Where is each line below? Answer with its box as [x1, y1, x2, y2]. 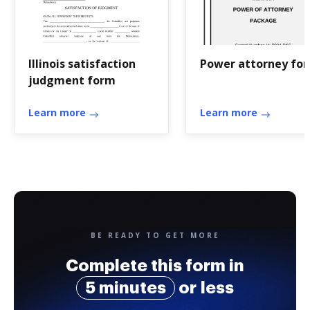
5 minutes [85, 280, 166, 296]
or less [175, 280, 234, 296]
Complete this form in [66, 257, 244, 274]
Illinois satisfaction [28, 56, 136, 71]
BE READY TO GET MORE [90, 230, 220, 240]
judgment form [28, 73, 116, 88]
